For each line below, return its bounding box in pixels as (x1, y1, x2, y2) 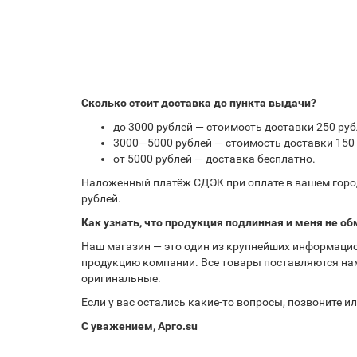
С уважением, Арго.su (81, 320, 198, 332)
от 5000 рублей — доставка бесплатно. (113, 152, 316, 165)
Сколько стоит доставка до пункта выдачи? (81, 96, 316, 109)
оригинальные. (81, 272, 161, 284)
